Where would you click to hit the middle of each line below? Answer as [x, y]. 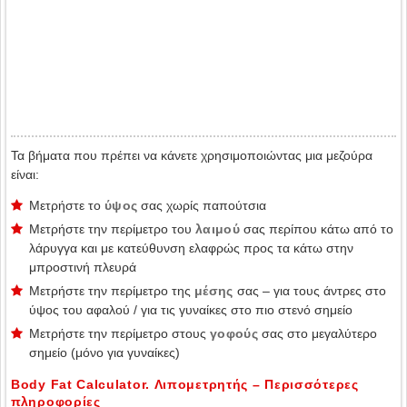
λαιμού [218, 229]
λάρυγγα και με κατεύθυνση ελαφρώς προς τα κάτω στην [191, 248]
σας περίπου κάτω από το [316, 229]
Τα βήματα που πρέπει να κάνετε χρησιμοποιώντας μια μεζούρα [192, 155]
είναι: [25, 174]
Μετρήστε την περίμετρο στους [119, 333]
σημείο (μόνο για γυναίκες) [104, 352]
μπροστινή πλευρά [83, 267]
